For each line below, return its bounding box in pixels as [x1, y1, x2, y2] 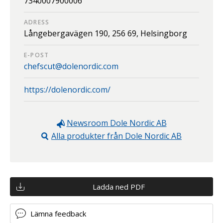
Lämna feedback [30, 208, 86, 219]
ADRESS [24, 17, 50, 26]
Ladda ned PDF [92, 181, 145, 192]
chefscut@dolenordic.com [24, 60, 118, 72]
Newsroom [66, 117, 110, 128]
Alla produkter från [51, 130, 125, 141]
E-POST [24, 50, 49, 59]
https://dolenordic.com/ [24, 84, 111, 95]
